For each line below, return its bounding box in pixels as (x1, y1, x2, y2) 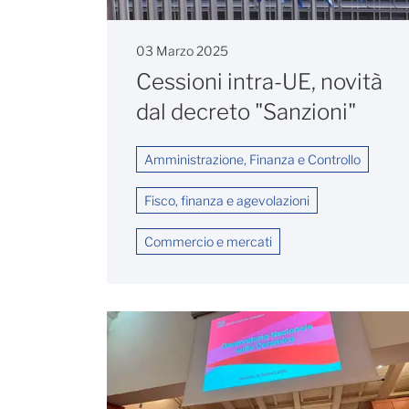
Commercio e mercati (144, 233, 272, 249)
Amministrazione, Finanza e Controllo (144, 151, 361, 167)
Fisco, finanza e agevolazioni (144, 192, 309, 208)
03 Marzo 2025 (136, 42, 228, 58)
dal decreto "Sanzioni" (136, 98, 356, 125)
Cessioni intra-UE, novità (136, 68, 383, 95)
